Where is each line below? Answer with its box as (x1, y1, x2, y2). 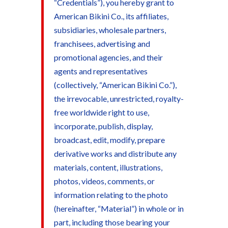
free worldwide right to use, (53, 107, 149, 117)
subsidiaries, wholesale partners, (53, 25, 166, 35)
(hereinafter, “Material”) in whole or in (53, 204, 184, 213)
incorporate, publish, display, (53, 121, 153, 131)
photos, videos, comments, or (53, 176, 155, 186)
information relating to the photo (53, 190, 168, 199)
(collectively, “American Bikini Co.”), (53, 80, 177, 90)
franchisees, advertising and (53, 39, 150, 48)
